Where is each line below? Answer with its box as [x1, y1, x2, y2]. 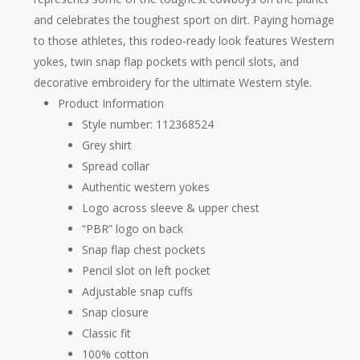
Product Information [57, 96, 164, 111]
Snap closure [81, 305, 149, 320]
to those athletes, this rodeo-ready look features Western [33, 33, 334, 48]
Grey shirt [81, 137, 132, 153]
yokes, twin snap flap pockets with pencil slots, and [33, 54, 299, 69]
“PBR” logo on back [81, 221, 183, 236]
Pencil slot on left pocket [81, 263, 211, 278]
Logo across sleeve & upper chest [81, 200, 260, 215]
